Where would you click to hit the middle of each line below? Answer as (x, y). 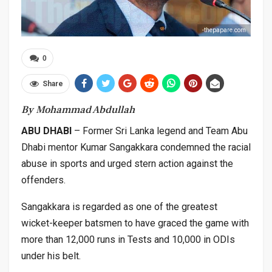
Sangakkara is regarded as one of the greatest (119, 206)
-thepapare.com (224, 30)
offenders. (43, 180)
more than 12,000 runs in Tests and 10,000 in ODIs (128, 239)
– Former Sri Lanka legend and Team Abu (161, 131)
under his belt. (51, 256)
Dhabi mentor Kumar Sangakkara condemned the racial (136, 147)
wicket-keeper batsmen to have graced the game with (135, 223)
